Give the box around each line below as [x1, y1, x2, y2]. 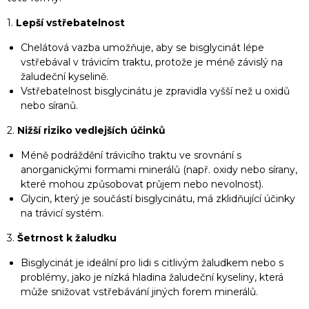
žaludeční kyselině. [21, 70, 108, 83]
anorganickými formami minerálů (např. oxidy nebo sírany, [21, 163, 297, 176]
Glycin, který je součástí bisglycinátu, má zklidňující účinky [21, 192, 295, 205]
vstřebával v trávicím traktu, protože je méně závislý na [21, 56, 283, 68]
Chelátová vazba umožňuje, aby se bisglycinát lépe [21, 41, 264, 54]
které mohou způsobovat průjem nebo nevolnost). [21, 178, 263, 190]
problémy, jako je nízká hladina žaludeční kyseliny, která [21, 271, 283, 283]
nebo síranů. [21, 99, 78, 112]
